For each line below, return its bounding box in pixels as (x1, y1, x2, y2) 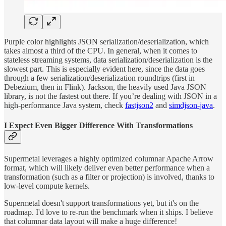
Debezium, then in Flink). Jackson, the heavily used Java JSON (4, 83, 206, 92)
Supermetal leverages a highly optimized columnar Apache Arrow (4, 154, 213, 163)
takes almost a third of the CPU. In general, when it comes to (4, 46, 197, 55)
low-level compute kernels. (4, 182, 90, 190)
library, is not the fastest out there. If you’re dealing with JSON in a (4, 92, 217, 101)
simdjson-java (169, 101, 213, 110)
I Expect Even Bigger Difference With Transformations (4, 121, 193, 130)
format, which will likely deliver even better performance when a (4, 163, 210, 172)
